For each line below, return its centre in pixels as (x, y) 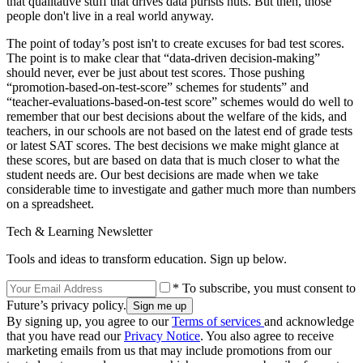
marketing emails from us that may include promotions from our (169, 350)
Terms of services (218, 321)
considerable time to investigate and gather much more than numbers (181, 189)
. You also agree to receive (267, 335)
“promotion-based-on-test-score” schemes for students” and (158, 87)
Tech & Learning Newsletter (79, 231)
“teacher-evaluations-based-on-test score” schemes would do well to (180, 101)
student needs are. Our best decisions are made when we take (162, 174)
